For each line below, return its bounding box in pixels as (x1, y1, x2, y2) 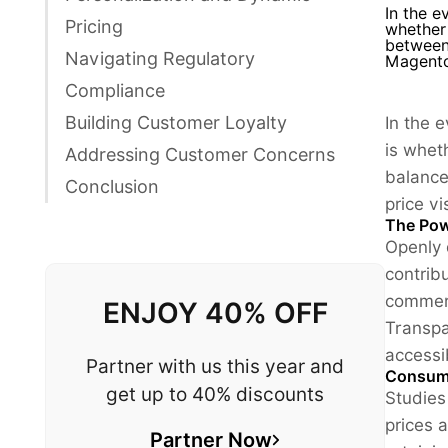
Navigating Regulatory (65, 47, 255, 69)
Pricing (65, 15, 123, 37)
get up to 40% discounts (106, 382, 324, 405)
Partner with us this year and (86, 354, 344, 377)
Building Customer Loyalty (65, 111, 287, 133)
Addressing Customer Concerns (65, 143, 335, 165)
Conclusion (65, 175, 159, 197)
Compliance (65, 79, 165, 101)
